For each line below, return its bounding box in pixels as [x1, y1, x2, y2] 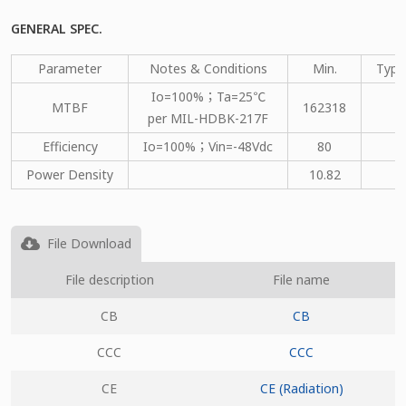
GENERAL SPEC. [11, 20, 102, 37]
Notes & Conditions [149, 60, 267, 77]
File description [64, 271, 154, 288]
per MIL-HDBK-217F [148, 110, 268, 127]
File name [273, 271, 330, 288]
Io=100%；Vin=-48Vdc [143, 138, 273, 155]
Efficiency [42, 138, 98, 155]
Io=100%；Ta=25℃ [150, 88, 266, 105]
